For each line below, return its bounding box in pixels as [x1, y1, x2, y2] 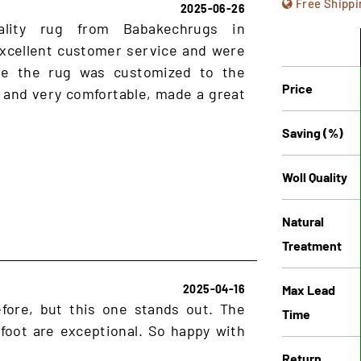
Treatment [282, 237, 342, 253]
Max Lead [282, 281, 335, 297]
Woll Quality [282, 168, 347, 185]
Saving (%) [282, 124, 343, 140]
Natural [282, 213, 324, 229]
